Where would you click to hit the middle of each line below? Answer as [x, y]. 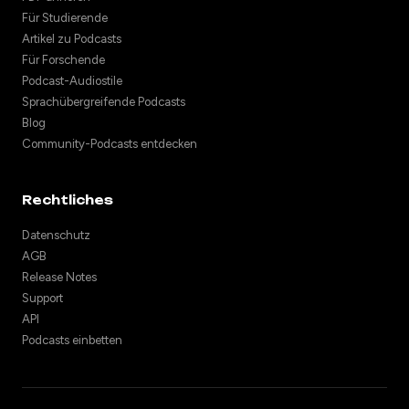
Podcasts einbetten [72, 341]
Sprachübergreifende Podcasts [104, 102]
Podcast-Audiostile [72, 81]
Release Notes [59, 278]
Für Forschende [63, 60]
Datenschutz [56, 236]
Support [42, 299]
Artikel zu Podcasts [72, 39]
